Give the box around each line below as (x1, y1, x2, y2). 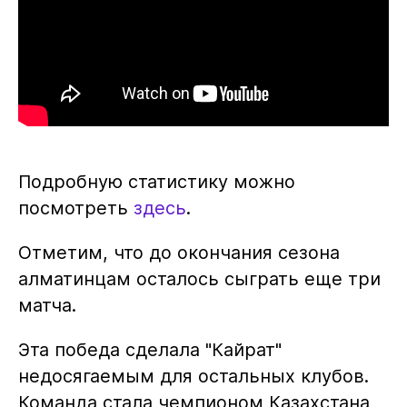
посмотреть (17, 197, 134, 220)
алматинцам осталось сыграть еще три (17, 268, 381, 291)
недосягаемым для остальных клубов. (17, 365, 369, 388)
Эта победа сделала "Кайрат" (17, 339, 282, 362)
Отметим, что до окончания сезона (17, 242, 340, 264)
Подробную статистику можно (17, 171, 295, 194)
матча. (17, 294, 76, 317)
